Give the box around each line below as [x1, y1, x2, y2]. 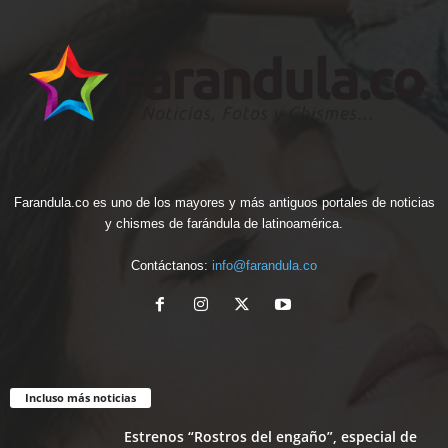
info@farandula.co [212, 258, 317, 274]
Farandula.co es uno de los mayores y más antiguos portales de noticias [13, 195, 435, 211]
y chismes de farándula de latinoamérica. [105, 216, 343, 232]
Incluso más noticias [25, 390, 136, 406]
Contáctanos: [131, 258, 212, 274]
